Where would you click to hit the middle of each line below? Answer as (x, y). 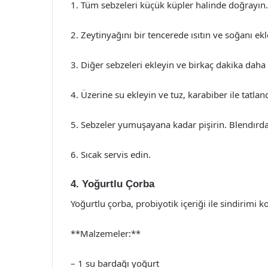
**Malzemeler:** (106, 233)
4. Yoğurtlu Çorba (112, 184)
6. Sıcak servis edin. (111, 154)
